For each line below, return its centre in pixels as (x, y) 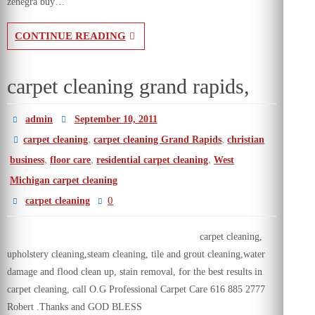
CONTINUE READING (70, 36)
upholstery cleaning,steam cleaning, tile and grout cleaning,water (136, 254)
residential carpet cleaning (152, 160)
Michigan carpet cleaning (64, 180)
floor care (70, 160)
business (27, 160)
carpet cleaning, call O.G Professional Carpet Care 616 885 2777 (136, 289)
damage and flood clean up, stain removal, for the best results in (135, 272)
